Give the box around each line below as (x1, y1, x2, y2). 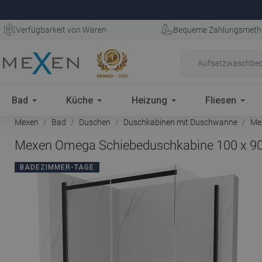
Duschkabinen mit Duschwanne (123, 118, 237, 127)
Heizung (131, 94, 167, 106)
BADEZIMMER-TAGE (20, 163, 94, 171)
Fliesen (205, 94, 237, 106)
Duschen (79, 118, 111, 127)
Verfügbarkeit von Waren (16, 25, 106, 35)
